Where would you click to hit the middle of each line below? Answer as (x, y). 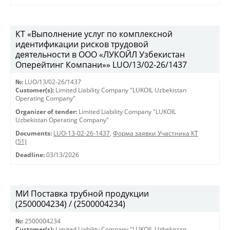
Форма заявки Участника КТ (156, 133)
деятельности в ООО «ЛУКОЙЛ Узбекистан (100, 54)
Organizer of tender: (46, 112)
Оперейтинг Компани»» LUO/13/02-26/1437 (101, 65)
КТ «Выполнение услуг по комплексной (94, 34)
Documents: (34, 133)
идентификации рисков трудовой (82, 44)
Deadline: (30, 155)
